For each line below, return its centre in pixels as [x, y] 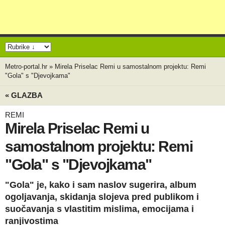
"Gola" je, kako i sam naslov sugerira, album [101, 185]
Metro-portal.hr [26, 67]
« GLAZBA [24, 95]
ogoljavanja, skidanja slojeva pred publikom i [102, 197]
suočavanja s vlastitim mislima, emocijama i [99, 209]
